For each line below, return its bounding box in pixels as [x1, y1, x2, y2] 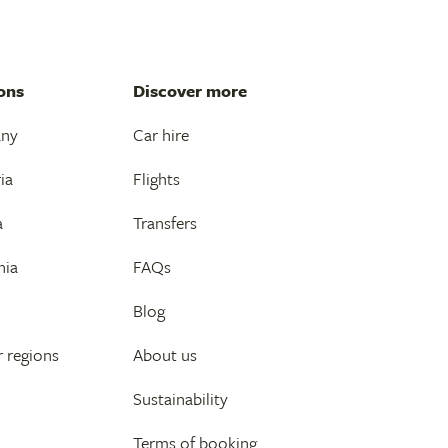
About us [133, 342, 198, 368]
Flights [133, 166, 181, 192]
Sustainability [133, 386, 229, 412]
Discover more [133, 78, 248, 104]
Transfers [133, 210, 198, 236]
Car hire [133, 122, 190, 148]
